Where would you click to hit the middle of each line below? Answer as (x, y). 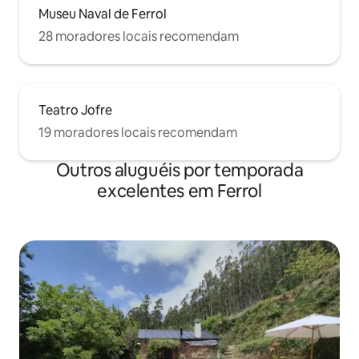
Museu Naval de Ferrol (103, 14)
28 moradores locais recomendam (139, 36)
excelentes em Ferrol (179, 191)
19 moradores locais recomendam (138, 133)
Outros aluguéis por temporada (179, 170)
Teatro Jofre (75, 110)
